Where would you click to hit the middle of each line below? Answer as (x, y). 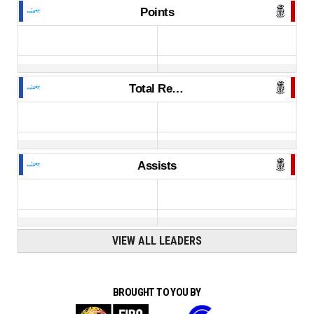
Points (157, 12)
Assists (157, 165)
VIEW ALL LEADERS (157, 241)
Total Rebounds (178, 89)
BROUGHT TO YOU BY (157, 293)
